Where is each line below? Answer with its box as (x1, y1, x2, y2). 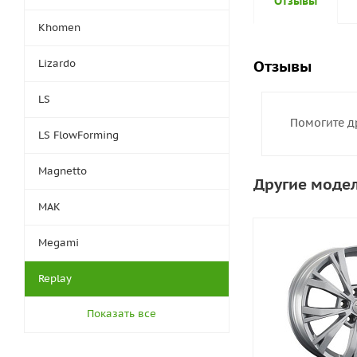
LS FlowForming (38, 128, 119, 142)
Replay (38, 272, 72, 285)
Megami (38, 236, 79, 249)
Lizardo (38, 57, 76, 70)
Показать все (86, 307, 156, 320)
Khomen (38, 21, 80, 34)
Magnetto (38, 164, 87, 178)
